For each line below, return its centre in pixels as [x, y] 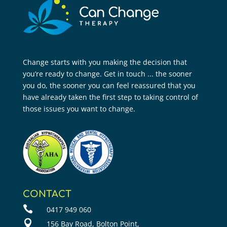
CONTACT [47, 194]
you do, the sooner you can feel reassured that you [109, 85]
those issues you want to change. [79, 108]
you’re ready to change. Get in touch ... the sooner [107, 73]
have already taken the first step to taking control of [110, 97]
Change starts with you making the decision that [105, 62]
